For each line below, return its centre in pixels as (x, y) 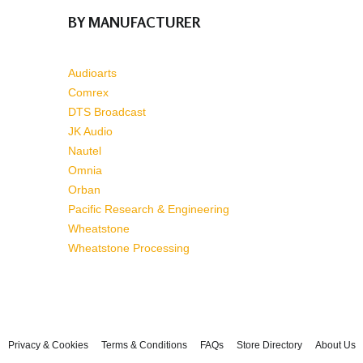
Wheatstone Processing (129, 248)
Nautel (85, 151)
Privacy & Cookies (48, 345)
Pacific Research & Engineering (149, 209)
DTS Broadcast (107, 112)
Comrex (88, 92)
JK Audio (90, 131)
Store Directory (269, 345)
